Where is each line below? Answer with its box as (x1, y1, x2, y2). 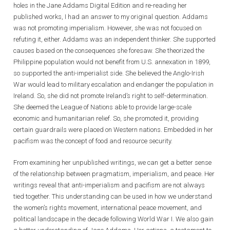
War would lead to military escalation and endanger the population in (13, 81, 214, 89)
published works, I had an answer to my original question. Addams (13, 13, 208, 21)
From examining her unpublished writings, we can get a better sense (13, 158, 212, 166)
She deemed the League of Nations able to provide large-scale (13, 103, 191, 111)
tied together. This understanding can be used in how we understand (13, 192, 212, 200)
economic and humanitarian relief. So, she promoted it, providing (13, 114, 199, 123)
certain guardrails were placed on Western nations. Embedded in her (13, 126, 213, 134)
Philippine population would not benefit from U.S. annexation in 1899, (13, 58, 210, 66)
